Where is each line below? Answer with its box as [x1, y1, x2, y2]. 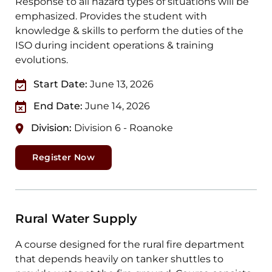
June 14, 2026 [85, 100, 151, 112]
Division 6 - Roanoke [74, 122, 174, 134]
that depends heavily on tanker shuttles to [15, 253, 224, 265]
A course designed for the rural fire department [15, 239, 245, 251]
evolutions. [15, 54, 69, 66]
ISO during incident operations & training [15, 39, 214, 52]
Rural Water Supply [15, 211, 138, 226]
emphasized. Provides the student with [15, 10, 208, 22]
